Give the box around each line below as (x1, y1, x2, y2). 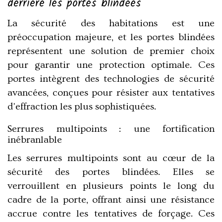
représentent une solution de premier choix (7, 45, 215, 56)
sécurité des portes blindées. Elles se (7, 166, 215, 177)
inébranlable (7, 134, 62, 145)
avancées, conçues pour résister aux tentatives (7, 87, 215, 98)
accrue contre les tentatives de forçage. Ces (7, 208, 215, 219)
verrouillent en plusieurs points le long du (7, 180, 215, 191)
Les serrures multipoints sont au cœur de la (7, 152, 215, 164)
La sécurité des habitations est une (7, 17, 215, 29)
